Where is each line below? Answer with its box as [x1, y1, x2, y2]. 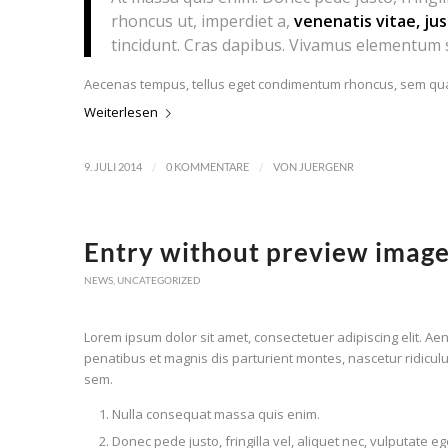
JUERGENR [298, 160, 354, 173]
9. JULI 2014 [83, 160, 142, 173]
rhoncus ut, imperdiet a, [110, 10, 294, 33]
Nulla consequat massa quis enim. [111, 404, 320, 423]
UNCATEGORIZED [116, 273, 201, 286]
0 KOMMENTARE [165, 160, 249, 173]
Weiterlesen [83, 102, 158, 121]
